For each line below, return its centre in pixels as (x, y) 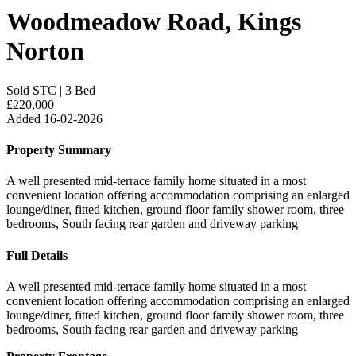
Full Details (37, 255)
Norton (45, 51)
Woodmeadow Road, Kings (154, 22)
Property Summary (59, 150)
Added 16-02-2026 (54, 118)
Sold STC (31, 90)
